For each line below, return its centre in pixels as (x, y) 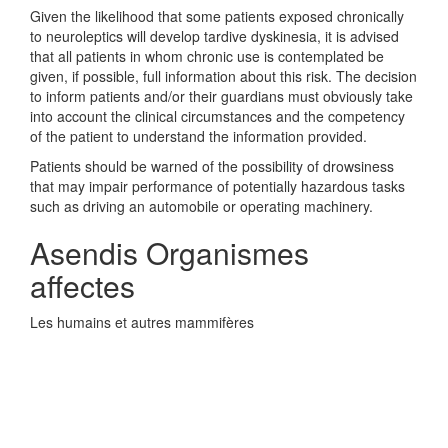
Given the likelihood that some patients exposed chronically (217, 16)
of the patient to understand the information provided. (198, 136)
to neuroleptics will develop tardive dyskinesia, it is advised (214, 36)
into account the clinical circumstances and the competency (217, 116)
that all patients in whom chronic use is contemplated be (207, 56)
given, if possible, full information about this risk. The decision (223, 76)
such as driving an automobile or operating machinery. (201, 206)
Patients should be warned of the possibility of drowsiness (212, 166)
